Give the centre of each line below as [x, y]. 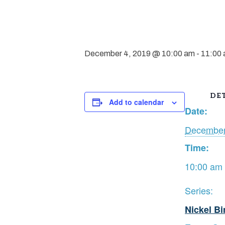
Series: [199, 190]
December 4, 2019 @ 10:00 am [140, 53]
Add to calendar [136, 102]
